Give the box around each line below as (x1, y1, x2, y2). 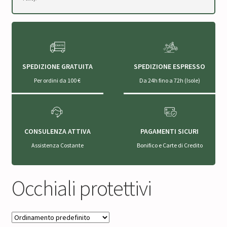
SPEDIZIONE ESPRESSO (134, 61, 206, 71)
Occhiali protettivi (11, 174, 152, 201)
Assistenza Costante (31, 141, 84, 149)
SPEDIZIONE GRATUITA (22, 61, 93, 71)
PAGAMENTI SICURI (140, 126, 199, 136)
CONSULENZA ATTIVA (24, 126, 91, 136)
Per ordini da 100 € (34, 76, 81, 84)
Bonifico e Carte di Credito (136, 141, 203, 149)
